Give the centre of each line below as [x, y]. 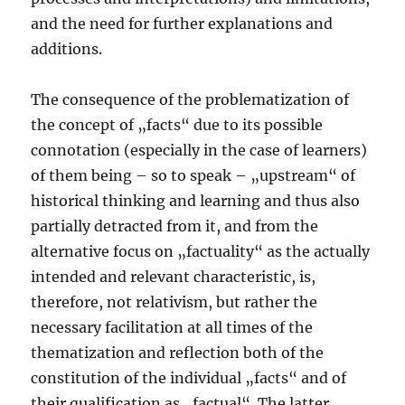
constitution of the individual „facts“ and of [189, 378]
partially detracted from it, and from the [175, 226]
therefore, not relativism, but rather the [174, 302]
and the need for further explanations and [182, 24]
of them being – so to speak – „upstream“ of [193, 176]
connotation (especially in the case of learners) [199, 151]
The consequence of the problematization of [190, 100]
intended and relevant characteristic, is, [174, 277]
